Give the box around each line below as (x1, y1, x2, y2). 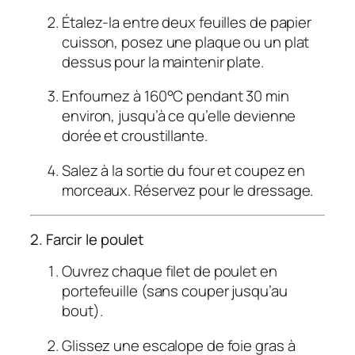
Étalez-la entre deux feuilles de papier (62, 11, 312, 32)
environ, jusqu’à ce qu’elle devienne (62, 105, 296, 127)
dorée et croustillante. (62, 125, 208, 147)
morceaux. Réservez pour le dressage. (62, 179, 314, 200)
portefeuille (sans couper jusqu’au (62, 281, 288, 302)
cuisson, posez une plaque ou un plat (62, 31, 310, 52)
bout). (62, 300, 103, 322)
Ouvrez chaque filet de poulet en (62, 261, 277, 282)
